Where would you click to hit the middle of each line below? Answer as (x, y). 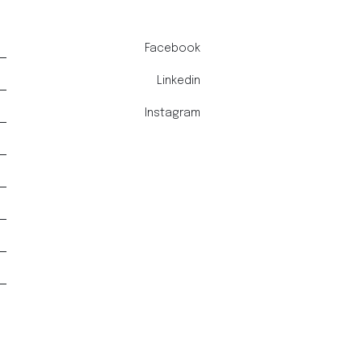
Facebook (173, 49)
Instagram (173, 114)
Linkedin (179, 81)
